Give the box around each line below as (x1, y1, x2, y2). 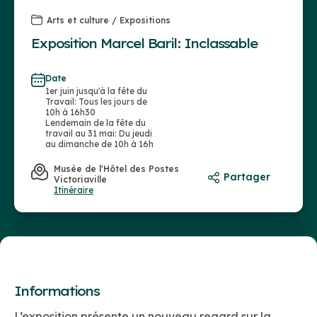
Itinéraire (54, 185, 93, 196)
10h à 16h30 (45, 107, 96, 118)
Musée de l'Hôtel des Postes (54, 163, 179, 175)
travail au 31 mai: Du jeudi (45, 128, 152, 139)
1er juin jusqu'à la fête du (45, 86, 147, 97)
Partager (224, 171, 270, 184)
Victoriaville (54, 174, 107, 185)
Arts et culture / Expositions (47, 14, 171, 25)
